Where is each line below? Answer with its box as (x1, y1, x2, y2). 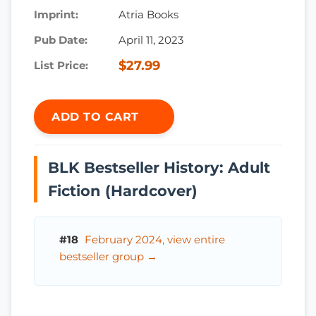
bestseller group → (59, 250, 157, 263)
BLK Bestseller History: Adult (48, 159, 270, 176)
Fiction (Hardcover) (48, 182, 197, 200)
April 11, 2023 (119, 33, 183, 47)
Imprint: (34, 8, 78, 21)
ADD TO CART (51, 110, 142, 123)
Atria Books (119, 8, 178, 21)
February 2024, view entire (85, 233, 225, 246)
